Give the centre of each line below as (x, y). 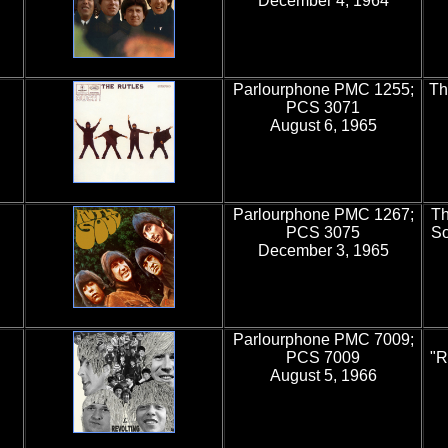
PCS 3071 (323, 107)
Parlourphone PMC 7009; (323, 339)
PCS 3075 (323, 232)
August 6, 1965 (323, 125)
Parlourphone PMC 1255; (323, 89)
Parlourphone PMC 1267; (323, 214)
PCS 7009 (323, 357)
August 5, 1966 (323, 375)
